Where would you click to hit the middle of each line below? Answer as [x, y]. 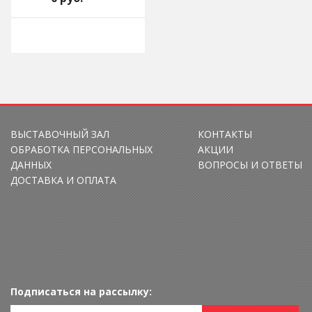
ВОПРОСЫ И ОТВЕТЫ [250, 165]
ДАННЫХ [31, 165]
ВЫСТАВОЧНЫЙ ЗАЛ [60, 134]
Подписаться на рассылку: [81, 291]
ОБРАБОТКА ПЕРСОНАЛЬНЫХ [81, 149]
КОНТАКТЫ [225, 134]
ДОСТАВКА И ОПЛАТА [63, 180]
